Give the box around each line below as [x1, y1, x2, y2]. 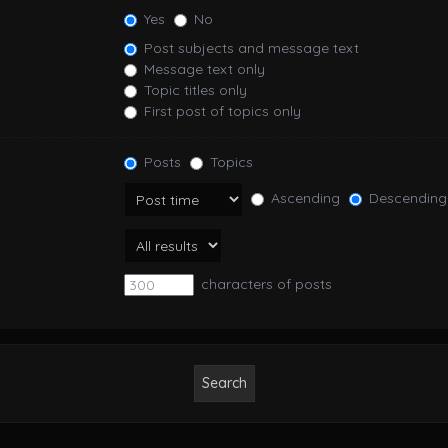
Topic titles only [140, 81, 248, 100]
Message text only [140, 60, 266, 79]
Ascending [267, 189, 341, 208]
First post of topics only [140, 102, 302, 121]
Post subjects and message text [140, 39, 360, 58]
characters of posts [197, 274, 333, 293]
